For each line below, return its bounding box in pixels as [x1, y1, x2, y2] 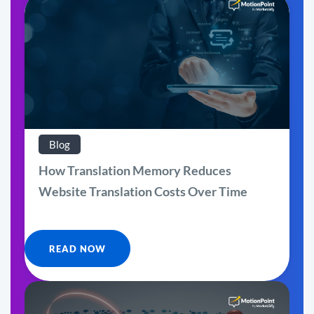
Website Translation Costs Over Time [39, 183, 247, 199]
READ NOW [49, 243, 106, 254]
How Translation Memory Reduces [39, 162, 231, 178]
